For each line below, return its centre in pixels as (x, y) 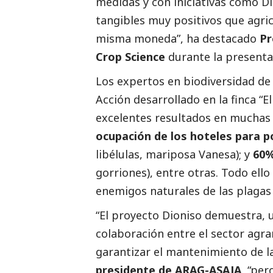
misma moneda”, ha (149, 39)
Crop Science (130, 57)
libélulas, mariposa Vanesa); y (174, 154)
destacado (229, 39)
